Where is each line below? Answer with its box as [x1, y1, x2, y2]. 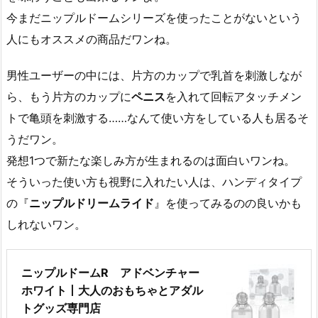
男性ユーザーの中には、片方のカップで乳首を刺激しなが [6, 67, 302, 82]
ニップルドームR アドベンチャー [21, 265, 211, 280]
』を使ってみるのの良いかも [154, 195, 302, 210]
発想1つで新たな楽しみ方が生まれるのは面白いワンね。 [6, 153, 295, 168]
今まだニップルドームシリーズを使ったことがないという [6, 10, 302, 25]
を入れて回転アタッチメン [165, 89, 302, 104]
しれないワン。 [6, 216, 86, 231]
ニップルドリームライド [29, 195, 154, 210]
